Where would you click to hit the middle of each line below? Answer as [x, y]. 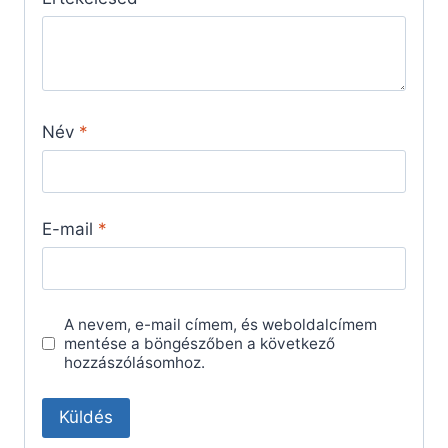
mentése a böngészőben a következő [200, 344]
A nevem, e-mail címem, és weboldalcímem [221, 325]
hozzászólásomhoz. [135, 363]
